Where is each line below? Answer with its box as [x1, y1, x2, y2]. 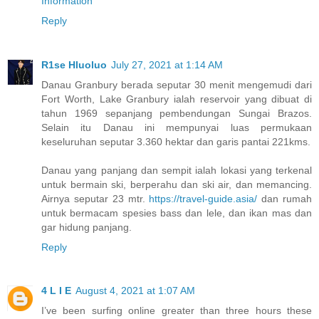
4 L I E [41, 285, 71, 297]
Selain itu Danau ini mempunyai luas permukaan [41, 121, 312, 133]
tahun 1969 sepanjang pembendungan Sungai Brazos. [41, 107, 312, 119]
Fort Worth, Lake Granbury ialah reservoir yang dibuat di [41, 93, 312, 105]
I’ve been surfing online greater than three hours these [41, 305, 312, 317]
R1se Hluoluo [41, 58, 107, 70]
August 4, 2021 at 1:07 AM [75, 285, 195, 297]
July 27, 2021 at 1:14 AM [111, 58, 223, 70]
